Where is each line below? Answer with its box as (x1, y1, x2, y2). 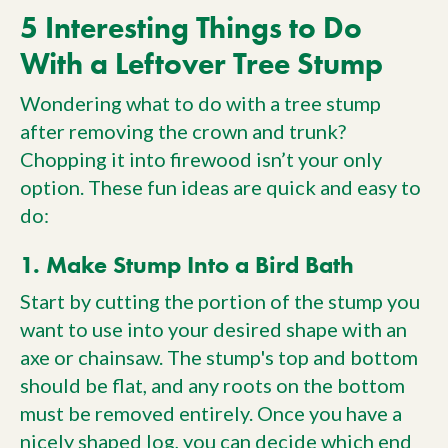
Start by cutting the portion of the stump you (20, 289, 420, 313)
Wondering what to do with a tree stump (20, 91, 381, 115)
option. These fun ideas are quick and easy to (20, 175, 421, 199)
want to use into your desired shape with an (20, 317, 407, 341)
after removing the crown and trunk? (20, 119, 346, 143)
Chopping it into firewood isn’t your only (20, 147, 382, 171)
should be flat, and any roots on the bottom (20, 373, 405, 397)
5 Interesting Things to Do (20, 8, 362, 46)
